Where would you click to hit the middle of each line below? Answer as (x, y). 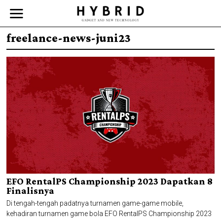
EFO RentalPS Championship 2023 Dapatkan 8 (110, 181)
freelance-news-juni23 (69, 38)
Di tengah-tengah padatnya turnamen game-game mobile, (95, 203)
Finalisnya (31, 190)
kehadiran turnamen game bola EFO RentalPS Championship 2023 (109, 213)
